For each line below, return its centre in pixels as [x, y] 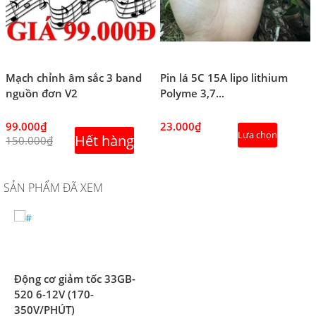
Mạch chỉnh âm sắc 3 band [74, 77]
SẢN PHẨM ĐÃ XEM [53, 187]
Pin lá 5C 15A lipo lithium [224, 77]
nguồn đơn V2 [42, 93]
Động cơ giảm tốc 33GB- [75, 278]
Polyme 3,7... [192, 93]
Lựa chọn [257, 134]
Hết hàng [104, 140]
